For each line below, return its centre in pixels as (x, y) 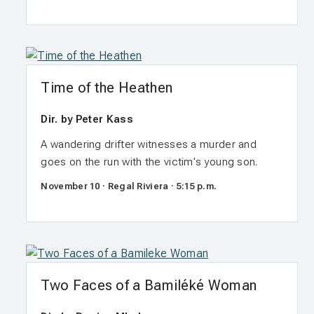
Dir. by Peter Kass (87, 120)
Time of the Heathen (107, 88)
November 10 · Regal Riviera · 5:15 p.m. (129, 186)
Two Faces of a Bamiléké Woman (149, 285)
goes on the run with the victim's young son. (149, 162)
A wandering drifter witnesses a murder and (149, 145)
